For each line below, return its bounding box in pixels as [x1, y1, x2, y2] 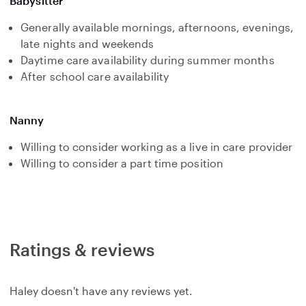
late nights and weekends [20, 37, 154, 50]
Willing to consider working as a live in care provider [20, 140, 293, 153]
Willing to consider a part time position [20, 156, 223, 169]
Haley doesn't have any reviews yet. [10, 284, 193, 297]
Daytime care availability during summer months [20, 53, 275, 66]
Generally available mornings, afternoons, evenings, [20, 20, 294, 33]
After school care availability [20, 70, 169, 83]
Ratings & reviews [10, 239, 154, 260]
